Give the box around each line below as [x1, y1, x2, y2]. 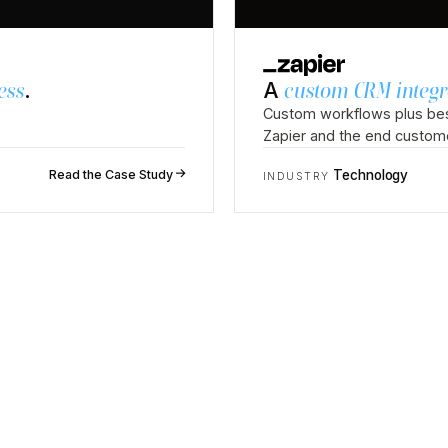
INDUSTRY [263, 170, 330, 184]
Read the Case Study [49, 167, 173, 183]
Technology [333, 167, 409, 184]
